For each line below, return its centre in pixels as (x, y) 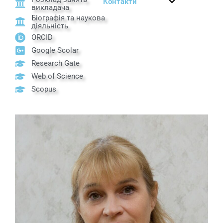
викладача (51, 7)
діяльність (50, 26)
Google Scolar (55, 51)
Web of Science (57, 76)
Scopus (44, 89)
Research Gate (56, 63)
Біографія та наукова (68, 18)
